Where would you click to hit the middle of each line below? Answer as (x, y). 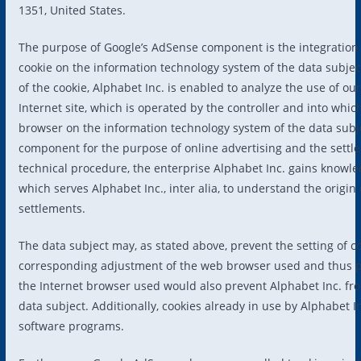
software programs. (71, 326)
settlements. (52, 208)
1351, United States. (72, 10)
